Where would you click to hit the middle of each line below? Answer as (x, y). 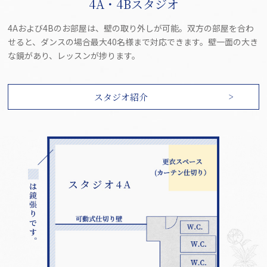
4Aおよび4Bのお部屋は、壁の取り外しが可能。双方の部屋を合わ (131, 28)
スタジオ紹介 (121, 97)
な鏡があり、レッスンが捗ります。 (74, 56)
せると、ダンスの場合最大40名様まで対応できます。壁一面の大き (133, 42)
